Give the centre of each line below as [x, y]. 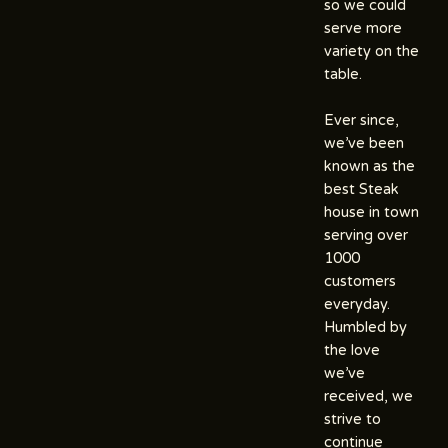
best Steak [361, 189]
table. [345, 74]
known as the [369, 166]
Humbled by [365, 327]
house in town [371, 212]
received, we [368, 396]
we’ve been [364, 143]
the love [352, 350]
